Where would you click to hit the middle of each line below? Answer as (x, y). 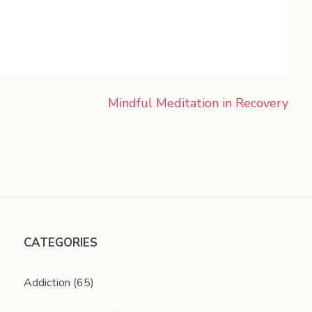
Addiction (47, 283)
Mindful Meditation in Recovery (198, 103)
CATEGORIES (60, 243)
